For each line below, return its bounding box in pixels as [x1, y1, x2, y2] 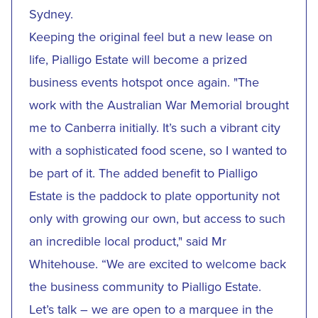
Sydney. [29, 5, 77, 23]
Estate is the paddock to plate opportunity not [29, 187, 280, 204]
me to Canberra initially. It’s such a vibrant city [29, 119, 280, 136]
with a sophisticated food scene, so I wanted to [29, 141, 287, 159]
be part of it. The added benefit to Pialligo [29, 164, 258, 182]
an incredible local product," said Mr [29, 232, 226, 250]
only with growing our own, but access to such [29, 209, 285, 227]
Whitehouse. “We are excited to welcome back [29, 255, 286, 273]
